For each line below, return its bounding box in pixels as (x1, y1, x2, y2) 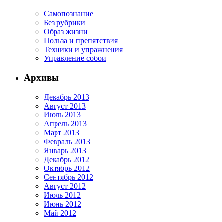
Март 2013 (44, 128, 79, 137)
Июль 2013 (44, 110, 81, 119)
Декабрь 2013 (44, 92, 89, 101)
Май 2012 (44, 208, 76, 217)
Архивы (24, 72, 59, 83)
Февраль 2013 (44, 137, 90, 146)
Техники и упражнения (44, 45, 123, 54)
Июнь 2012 (44, 199, 81, 208)
